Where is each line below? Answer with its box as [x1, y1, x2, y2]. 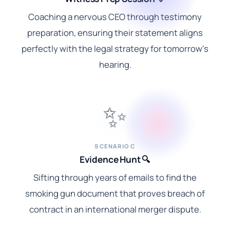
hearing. [99, 58, 131, 70]
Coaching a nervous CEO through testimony [28, 10, 202, 23]
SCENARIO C [94, 142, 136, 150]
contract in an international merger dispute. [29, 203, 201, 215]
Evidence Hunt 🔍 [79, 153, 151, 165]
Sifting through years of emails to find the [33, 171, 197, 183]
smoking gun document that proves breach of [25, 187, 205, 199]
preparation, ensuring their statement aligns [27, 26, 203, 39]
